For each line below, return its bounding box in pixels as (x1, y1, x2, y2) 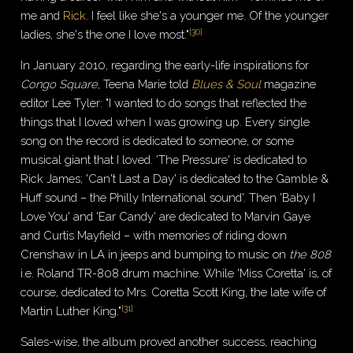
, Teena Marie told (98, 77, 192, 91)
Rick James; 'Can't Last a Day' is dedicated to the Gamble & (20, 172, 329, 186)
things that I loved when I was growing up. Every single (20, 115, 310, 129)
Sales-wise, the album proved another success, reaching (20, 334, 318, 348)
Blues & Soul (191, 77, 262, 91)
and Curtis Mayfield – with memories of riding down (20, 229, 288, 243)
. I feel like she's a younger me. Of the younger (86, 9, 329, 23)
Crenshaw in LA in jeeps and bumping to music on (20, 247, 290, 262)
